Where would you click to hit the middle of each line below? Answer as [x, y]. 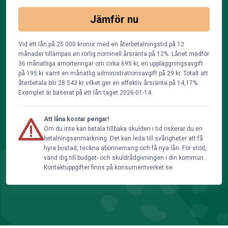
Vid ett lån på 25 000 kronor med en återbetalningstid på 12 [101, 44]
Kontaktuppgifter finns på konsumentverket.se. [109, 167]
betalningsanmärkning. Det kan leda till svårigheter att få [123, 138]
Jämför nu [114, 19]
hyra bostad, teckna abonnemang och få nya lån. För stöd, [125, 148]
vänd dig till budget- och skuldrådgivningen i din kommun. [124, 158]
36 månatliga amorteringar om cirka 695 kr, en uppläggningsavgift [111, 64]
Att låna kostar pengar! [76, 119]
